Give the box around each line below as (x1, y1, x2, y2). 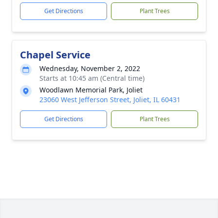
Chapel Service (20, 48, 91, 61)
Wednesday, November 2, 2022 (39, 64, 140, 73)
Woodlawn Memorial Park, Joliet (39, 85, 143, 94)
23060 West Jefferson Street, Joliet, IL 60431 (39, 95, 181, 104)
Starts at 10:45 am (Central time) (39, 73, 145, 83)
